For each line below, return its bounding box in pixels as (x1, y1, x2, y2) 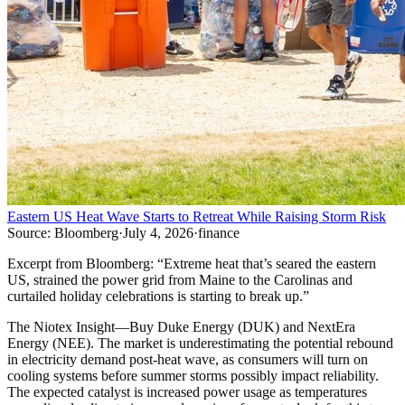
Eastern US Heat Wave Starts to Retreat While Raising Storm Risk (7, 209, 386, 225)
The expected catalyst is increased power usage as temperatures (7, 384, 367, 400)
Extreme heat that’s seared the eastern (164, 256, 376, 272)
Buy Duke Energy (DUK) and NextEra (129, 319, 355, 335)
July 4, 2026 (123, 225, 193, 241)
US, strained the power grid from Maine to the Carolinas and (7, 272, 353, 288)
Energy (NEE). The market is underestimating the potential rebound (7, 335, 393, 352)
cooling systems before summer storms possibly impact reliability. (7, 368, 379, 384)
